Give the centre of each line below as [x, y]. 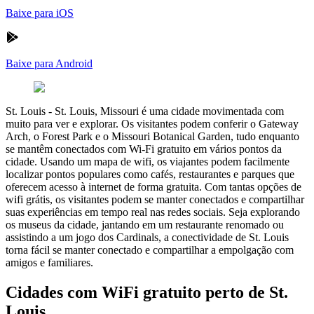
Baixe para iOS [40, 13]
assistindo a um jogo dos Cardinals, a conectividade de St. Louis [147, 237]
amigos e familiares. [49, 262]
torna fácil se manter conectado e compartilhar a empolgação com [150, 250]
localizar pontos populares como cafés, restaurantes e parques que [150, 174]
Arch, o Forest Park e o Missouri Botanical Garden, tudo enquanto [152, 136]
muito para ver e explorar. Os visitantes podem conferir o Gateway [152, 123]
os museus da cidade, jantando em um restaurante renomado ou [145, 224]
